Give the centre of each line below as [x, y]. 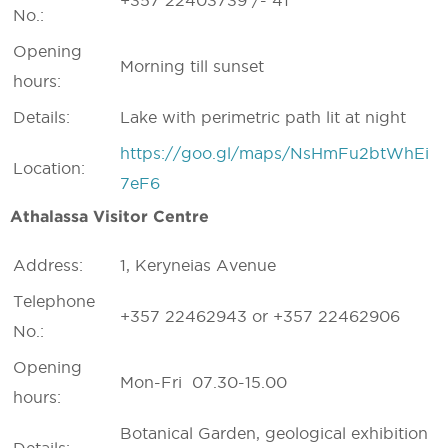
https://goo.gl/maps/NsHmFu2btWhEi [274, 153]
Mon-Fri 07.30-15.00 [203, 382]
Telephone [54, 301]
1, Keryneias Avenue [198, 265]
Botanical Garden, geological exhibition [274, 433]
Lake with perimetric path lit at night [263, 117]
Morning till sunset [192, 66]
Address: [48, 265]
